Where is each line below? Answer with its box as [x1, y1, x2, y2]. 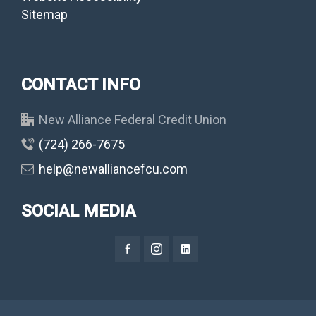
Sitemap [21, 7, 68, 23]
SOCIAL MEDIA [21, 201, 136, 221]
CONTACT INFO [21, 75, 140, 95]
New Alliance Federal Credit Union [39, 112, 226, 128]
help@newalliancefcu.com [39, 162, 188, 177]
